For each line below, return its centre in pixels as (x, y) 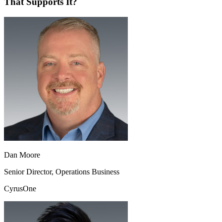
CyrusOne (20, 188)
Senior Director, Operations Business (62, 171)
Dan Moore (22, 155)
